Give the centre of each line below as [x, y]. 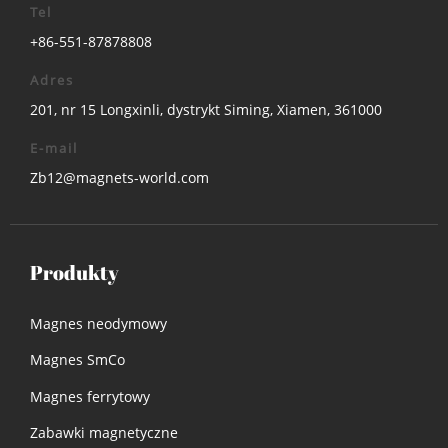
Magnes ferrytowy [90, 396]
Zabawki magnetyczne [104, 432]
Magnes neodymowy [98, 323]
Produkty [74, 272]
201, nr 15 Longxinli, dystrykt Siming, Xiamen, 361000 [206, 109]
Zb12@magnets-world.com [119, 177]
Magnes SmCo [77, 360]
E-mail [54, 147]
